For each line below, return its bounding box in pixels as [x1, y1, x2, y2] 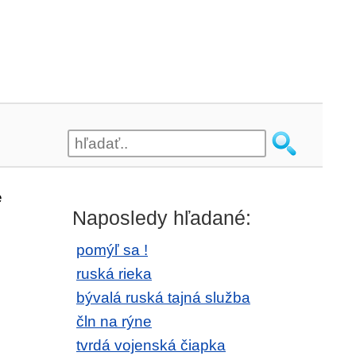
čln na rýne [76, 313, 152, 330]
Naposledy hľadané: [72, 207, 251, 229]
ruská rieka [76, 265, 152, 282]
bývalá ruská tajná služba [76, 289, 250, 306]
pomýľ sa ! [76, 242, 148, 258]
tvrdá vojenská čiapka [76, 337, 226, 354]
